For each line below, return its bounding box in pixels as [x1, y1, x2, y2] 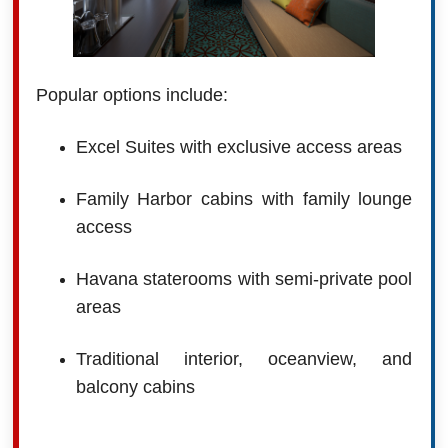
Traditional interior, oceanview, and [75, 349, 413, 370]
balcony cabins [75, 377, 195, 398]
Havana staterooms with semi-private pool [75, 269, 413, 290]
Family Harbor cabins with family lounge [75, 189, 413, 210]
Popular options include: [35, 85, 228, 106]
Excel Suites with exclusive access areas [75, 137, 402, 158]
